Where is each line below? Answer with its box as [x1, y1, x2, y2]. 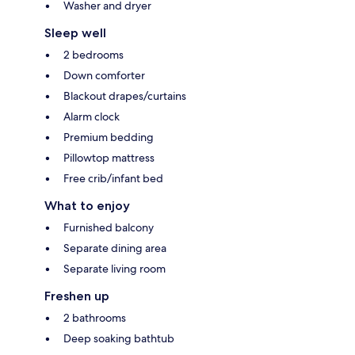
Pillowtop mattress [63, 150, 155, 165]
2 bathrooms [63, 310, 126, 325]
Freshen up [44, 288, 109, 303]
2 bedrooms [63, 47, 124, 62]
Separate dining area [63, 240, 166, 255]
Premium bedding [63, 129, 154, 144]
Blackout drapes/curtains [63, 88, 186, 103]
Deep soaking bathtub [63, 330, 174, 345]
